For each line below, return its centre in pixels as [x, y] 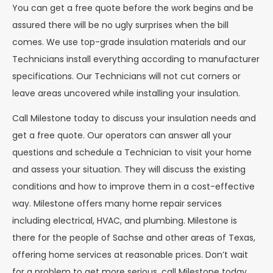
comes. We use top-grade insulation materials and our [129, 42]
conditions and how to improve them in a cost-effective [133, 187]
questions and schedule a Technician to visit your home [132, 153]
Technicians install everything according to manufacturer [136, 59]
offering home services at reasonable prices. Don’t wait [130, 255]
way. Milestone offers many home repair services [117, 204]
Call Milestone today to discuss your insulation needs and [134, 119]
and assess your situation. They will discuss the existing [129, 170]
